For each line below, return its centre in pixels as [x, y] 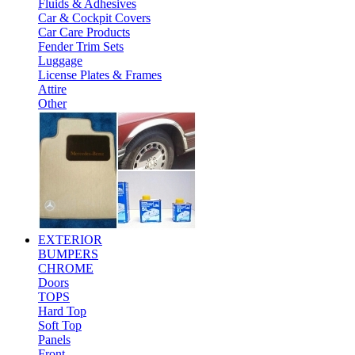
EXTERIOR [70, 240]
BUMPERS [68, 254]
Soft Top [60, 325]
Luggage [60, 61]
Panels [54, 340]
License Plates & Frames [100, 75]
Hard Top [62, 311]
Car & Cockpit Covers [94, 18]
